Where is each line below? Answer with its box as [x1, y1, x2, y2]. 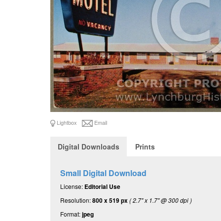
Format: [60, 210, 82, 219]
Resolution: [60, 196, 92, 205]
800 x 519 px [92, 196, 128, 205]
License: [60, 182, 84, 191]
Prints [135, 142, 155, 152]
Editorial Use [84, 182, 120, 191]
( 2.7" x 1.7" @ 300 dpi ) [129, 196, 192, 205]
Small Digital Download [60, 167, 147, 179]
